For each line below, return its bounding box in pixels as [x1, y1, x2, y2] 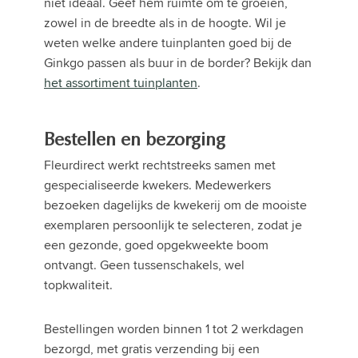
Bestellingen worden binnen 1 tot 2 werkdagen [44, 320, 304, 339]
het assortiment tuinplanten [44, 74, 197, 93]
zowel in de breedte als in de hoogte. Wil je [44, 14, 286, 33]
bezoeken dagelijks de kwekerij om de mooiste [44, 196, 307, 215]
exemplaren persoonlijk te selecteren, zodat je [44, 216, 302, 235]
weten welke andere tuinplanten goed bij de [44, 34, 292, 53]
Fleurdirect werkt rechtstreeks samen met [44, 156, 276, 175]
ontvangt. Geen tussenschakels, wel [44, 256, 245, 275]
